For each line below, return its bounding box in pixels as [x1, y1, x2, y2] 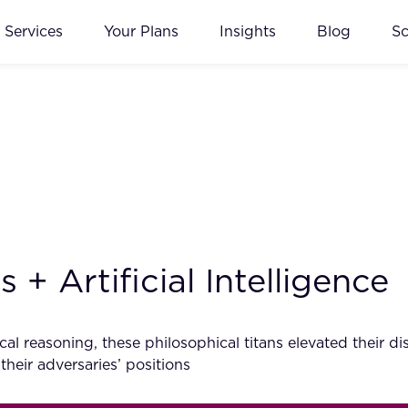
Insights [219, 24, 276, 39]
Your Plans [104, 24, 178, 39]
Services [5, 24, 63, 39]
